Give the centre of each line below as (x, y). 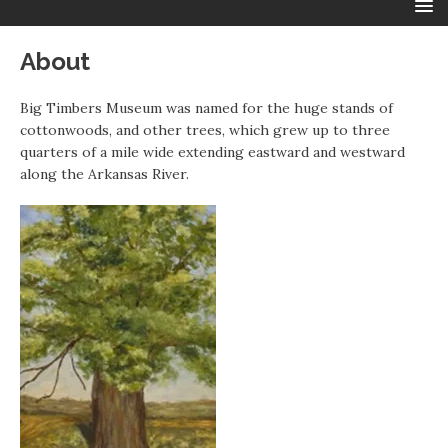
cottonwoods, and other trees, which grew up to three (205, 130)
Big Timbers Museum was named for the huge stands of (206, 108)
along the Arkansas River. (104, 174)
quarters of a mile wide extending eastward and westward (212, 152)
